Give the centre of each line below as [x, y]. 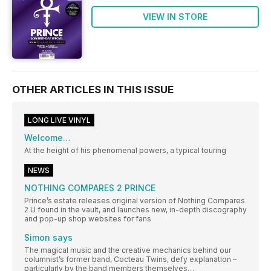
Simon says [48, 238]
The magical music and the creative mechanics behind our [128, 250]
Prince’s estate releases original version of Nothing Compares [135, 201]
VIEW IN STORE [175, 16]
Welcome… [47, 138]
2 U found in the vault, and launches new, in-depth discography [135, 210]
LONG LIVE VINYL [59, 120]
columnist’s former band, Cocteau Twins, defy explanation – [130, 260]
